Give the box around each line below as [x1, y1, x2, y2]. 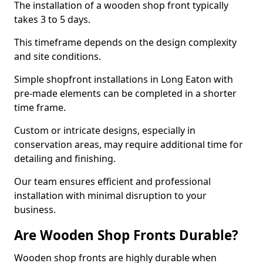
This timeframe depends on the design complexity [14, 36, 237, 49]
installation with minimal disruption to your [14, 189, 207, 202]
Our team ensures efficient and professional [14, 175, 211, 188]
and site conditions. [14, 50, 103, 63]
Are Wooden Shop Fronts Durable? [14, 226, 238, 244]
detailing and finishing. [14, 152, 118, 165]
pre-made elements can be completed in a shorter [14, 87, 237, 100]
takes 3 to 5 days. [14, 13, 90, 26]
